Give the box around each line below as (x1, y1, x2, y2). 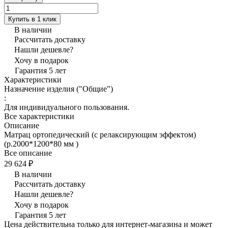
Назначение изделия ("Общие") (4, 84, 113, 93)
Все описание (4, 148, 52, 157)
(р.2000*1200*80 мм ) (4, 139, 78, 148)
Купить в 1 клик (8, 15, 56, 23)
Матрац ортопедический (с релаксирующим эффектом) (4, 130, 196, 139)
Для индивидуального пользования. (4, 102, 129, 111)
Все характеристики (4, 111, 74, 121)
